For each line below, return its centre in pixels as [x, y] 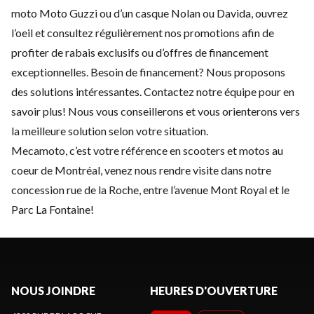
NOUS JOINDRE [53, 291]
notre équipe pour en [244, 92]
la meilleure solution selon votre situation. [110, 131]
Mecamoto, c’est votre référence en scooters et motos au [147, 151]
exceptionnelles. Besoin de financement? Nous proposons [148, 72]
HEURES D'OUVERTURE [214, 291]
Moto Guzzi [68, 13]
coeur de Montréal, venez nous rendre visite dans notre [141, 170]
